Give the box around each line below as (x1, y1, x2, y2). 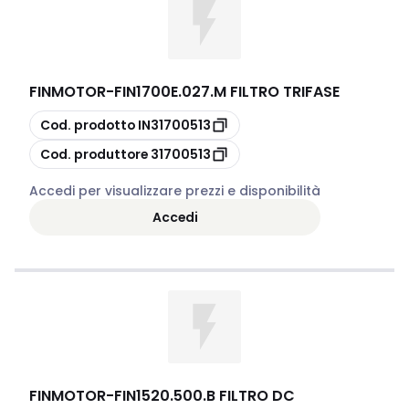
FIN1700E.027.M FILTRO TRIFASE (114, 81, 340, 102)
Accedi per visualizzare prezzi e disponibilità (29, 182, 320, 200)
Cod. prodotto (40, 115, 135, 134)
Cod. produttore (40, 144, 148, 163)
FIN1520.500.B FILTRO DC (114, 385, 295, 406)
